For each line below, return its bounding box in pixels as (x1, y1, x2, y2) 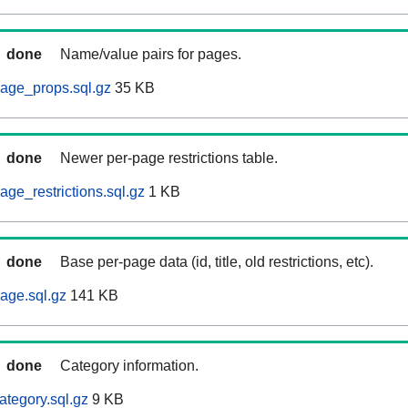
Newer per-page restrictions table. (60, 150, 278, 167)
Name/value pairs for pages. (60, 46, 241, 63)
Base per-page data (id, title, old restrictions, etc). (60, 254, 373, 270)
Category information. (60, 358, 199, 374)
